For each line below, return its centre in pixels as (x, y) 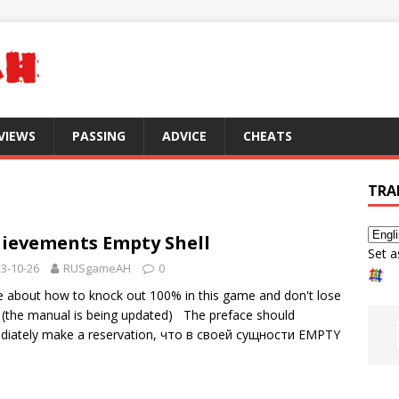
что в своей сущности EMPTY (250, 334)
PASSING (99, 136)
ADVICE (184, 136)
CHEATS (268, 136)
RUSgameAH (97, 268)
